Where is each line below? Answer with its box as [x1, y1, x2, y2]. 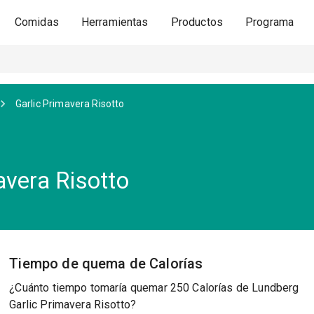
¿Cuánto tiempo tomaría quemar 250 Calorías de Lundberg [9, 281, 299, 294]
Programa [245, 15, 294, 29]
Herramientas [81, 15, 149, 29]
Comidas [14, 15, 59, 29]
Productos [170, 15, 224, 29]
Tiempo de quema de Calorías [9, 255, 203, 272]
